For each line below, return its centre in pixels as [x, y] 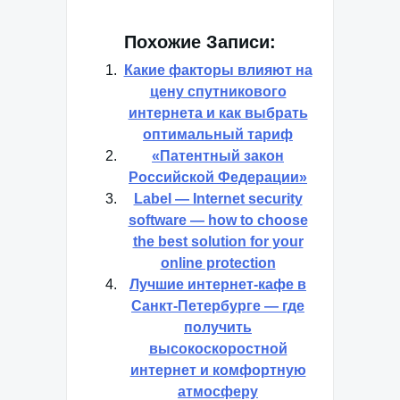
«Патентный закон [218, 156]
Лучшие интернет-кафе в [218, 284]
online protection [218, 263]
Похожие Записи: [200, 42]
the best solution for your [218, 242]
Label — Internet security [218, 199]
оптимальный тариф [218, 134]
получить [218, 327]
